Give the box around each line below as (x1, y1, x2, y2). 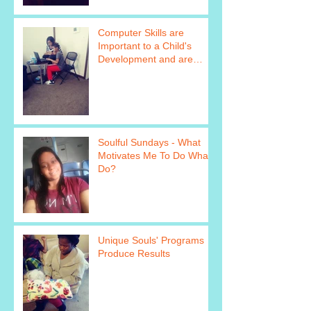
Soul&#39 (98, 80, 140, 92)
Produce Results (98, 248, 170, 260)
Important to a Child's (98, 40, 192, 52)
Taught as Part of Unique (98, 67, 207, 78)
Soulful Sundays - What (98, 137, 201, 149)
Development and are (98, 53, 193, 65)
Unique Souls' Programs (98, 235, 204, 246)
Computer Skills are (98, 27, 184, 39)
